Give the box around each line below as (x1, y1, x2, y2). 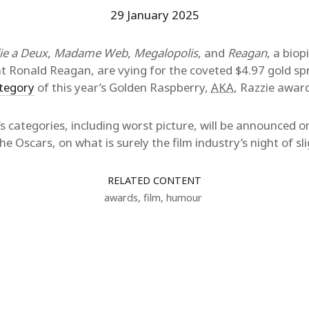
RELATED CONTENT (108, 174, 201, 187)
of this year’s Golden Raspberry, (34, 79, 211, 95)
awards (103, 191, 138, 204)
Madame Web (54, 45, 128, 61)
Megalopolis (134, 45, 198, 61)
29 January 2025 (110, 7, 199, 23)
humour (166, 191, 202, 204)
